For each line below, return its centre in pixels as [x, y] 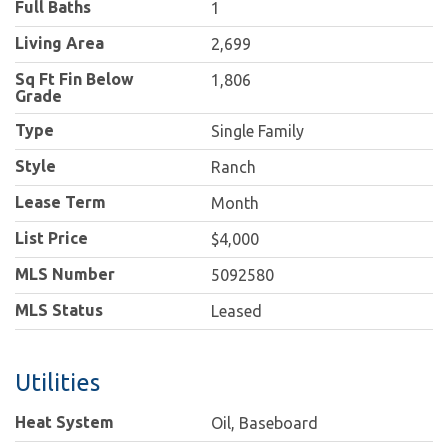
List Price [51, 238]
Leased [237, 311]
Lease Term [60, 202]
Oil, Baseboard [265, 423]
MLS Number [65, 274]
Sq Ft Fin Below [74, 79]
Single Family [258, 131]
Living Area [59, 43]
